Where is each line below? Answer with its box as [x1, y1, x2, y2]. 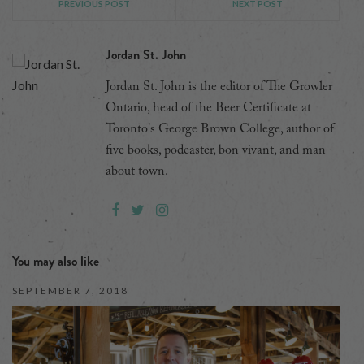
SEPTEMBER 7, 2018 [12, 284, 128, 297]
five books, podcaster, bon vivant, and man [106, 143, 326, 157]
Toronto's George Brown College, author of [106, 122, 334, 136]
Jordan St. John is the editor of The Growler [106, 80, 332, 93]
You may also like [12, 251, 99, 271]
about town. [106, 164, 168, 178]
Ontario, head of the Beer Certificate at [106, 101, 311, 115]
